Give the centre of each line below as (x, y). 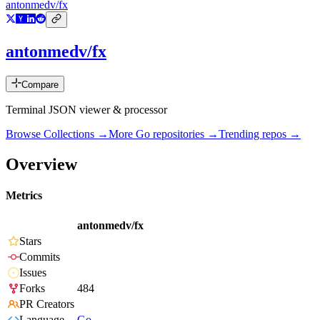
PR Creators (47, 304)
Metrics (24, 196)
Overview (41, 164)
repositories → (184, 134)
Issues (33, 273)
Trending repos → (260, 134)
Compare (40, 85)
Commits (40, 257)
